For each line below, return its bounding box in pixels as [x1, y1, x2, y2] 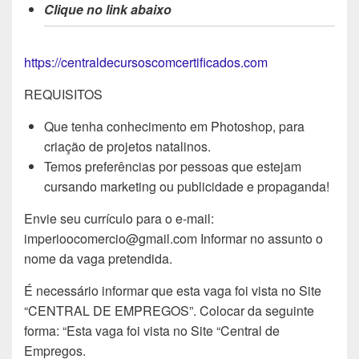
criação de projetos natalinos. [44, 136, 211, 155]
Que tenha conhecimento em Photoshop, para [44, 116, 305, 135]
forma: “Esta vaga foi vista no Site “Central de [24, 321, 280, 340]
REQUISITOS [24, 84, 103, 103]
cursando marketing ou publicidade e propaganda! [44, 176, 329, 196]
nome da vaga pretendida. [24, 248, 172, 268]
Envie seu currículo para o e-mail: [24, 208, 214, 228]
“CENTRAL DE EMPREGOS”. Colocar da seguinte [24, 301, 314, 320]
